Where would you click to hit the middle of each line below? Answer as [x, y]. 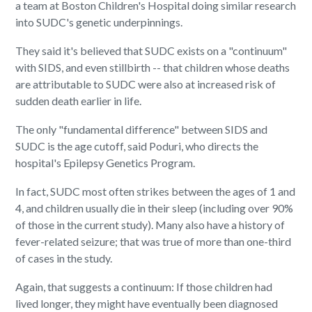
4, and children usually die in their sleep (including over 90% [155, 208]
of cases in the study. [64, 258]
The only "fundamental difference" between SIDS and [142, 130]
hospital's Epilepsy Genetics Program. [106, 163]
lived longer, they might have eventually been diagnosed [147, 304]
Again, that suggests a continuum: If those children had [144, 287]
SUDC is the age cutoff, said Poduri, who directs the [137, 146]
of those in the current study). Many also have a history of [150, 225]
